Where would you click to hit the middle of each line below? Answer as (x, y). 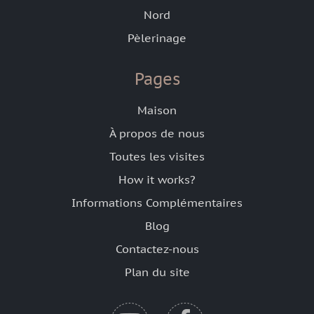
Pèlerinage (157, 38)
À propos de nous (157, 134)
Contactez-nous (157, 249)
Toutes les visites (157, 157)
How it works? (157, 180)
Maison (157, 110)
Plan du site (157, 272)
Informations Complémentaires (157, 203)
